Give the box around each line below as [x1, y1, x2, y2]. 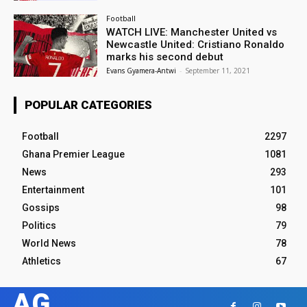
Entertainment [22, 184, 84, 196]
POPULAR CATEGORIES [25, 98, 152, 112]
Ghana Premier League [22, 149, 125, 160]
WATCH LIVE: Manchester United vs [106, 25, 278, 38]
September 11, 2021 [185, 65, 251, 75]
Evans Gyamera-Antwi [106, 65, 177, 75]
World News [22, 238, 76, 249]
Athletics [22, 256, 61, 267]
